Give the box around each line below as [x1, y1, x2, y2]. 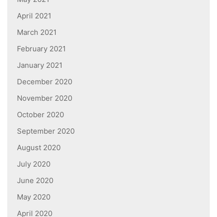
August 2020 [17, 142, 61, 152]
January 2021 [17, 60, 62, 70]
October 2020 [17, 109, 64, 119]
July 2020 [17, 159, 50, 169]
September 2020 [17, 126, 75, 136]
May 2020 [17, 192, 50, 201]
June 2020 [17, 175, 53, 185]
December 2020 [17, 77, 72, 86]
